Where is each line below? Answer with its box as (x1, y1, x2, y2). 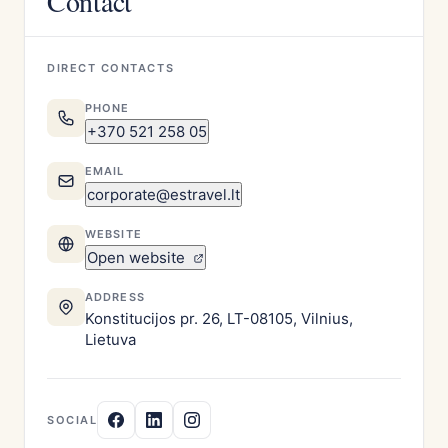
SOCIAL (47, 413, 98, 427)
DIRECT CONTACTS (47, 61, 175, 75)
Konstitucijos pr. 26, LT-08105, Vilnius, (85, 309, 353, 328)
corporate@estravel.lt (87, 185, 240, 204)
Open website (87, 248, 189, 267)
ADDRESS (85, 290, 145, 304)
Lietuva (85, 330, 136, 349)
